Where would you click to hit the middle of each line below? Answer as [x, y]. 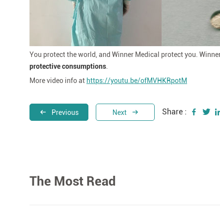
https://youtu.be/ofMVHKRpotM [137, 80]
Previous [65, 112]
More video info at [58, 80]
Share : [174, 112]
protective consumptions [68, 66]
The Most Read [73, 181]
